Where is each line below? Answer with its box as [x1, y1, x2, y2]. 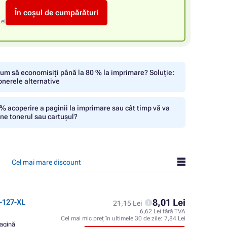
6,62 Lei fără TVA [140, 208, 185, 215]
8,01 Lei [153, 197, 185, 208]
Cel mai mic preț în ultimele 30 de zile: [61, 215, 164, 222]
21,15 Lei [113, 199, 142, 207]
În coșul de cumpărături [15, 8, 98, 17]
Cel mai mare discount [12, 158, 81, 166]
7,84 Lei [164, 215, 185, 222]
